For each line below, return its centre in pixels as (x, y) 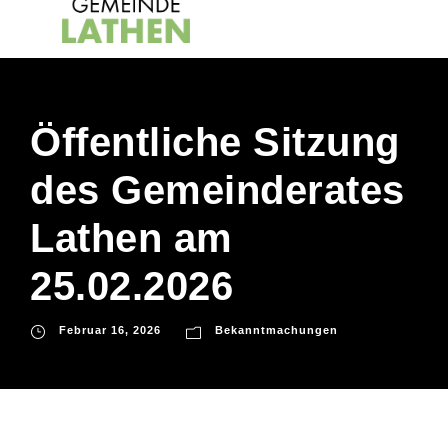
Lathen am (131, 238)
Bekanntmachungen (276, 330)
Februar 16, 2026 (110, 330)
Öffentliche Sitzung (215, 142)
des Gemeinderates (217, 190)
